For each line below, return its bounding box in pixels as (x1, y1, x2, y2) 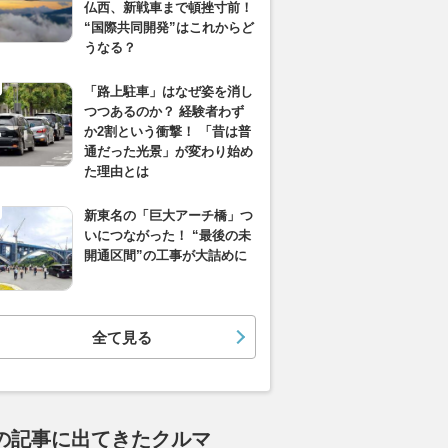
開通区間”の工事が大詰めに (84, 248, 247, 263)
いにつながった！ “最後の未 (84, 228, 251, 243)
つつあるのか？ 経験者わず (84, 104, 244, 119)
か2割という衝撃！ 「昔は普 (84, 124, 251, 139)
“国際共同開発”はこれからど (84, 20, 254, 35)
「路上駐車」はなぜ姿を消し (84, 84, 253, 99)
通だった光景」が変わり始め (84, 144, 253, 159)
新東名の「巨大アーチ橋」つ (84, 208, 253, 223)
